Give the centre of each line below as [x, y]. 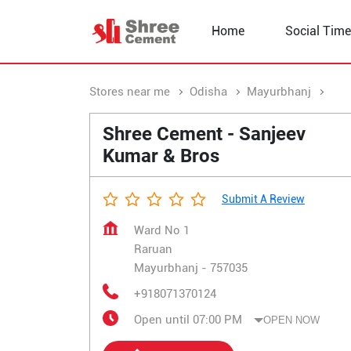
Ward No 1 [162, 230]
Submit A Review [263, 199]
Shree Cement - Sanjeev [204, 134]
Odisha [208, 92]
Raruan [153, 249]
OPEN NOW [291, 320]
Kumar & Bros [161, 156]
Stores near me [130, 92]
